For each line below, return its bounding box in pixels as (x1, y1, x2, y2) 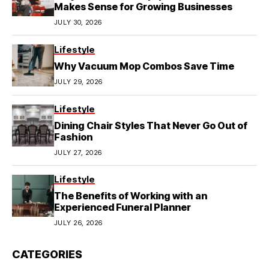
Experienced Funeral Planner (54, 201, 191, 213)
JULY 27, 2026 (54, 148, 102, 157)
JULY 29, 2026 (54, 77, 103, 86)
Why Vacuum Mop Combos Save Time (54, 60, 234, 72)
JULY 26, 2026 (54, 219, 103, 227)
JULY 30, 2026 (54, 18, 102, 26)
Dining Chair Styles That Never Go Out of (54, 119, 247, 131)
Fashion (54, 131, 92, 143)
